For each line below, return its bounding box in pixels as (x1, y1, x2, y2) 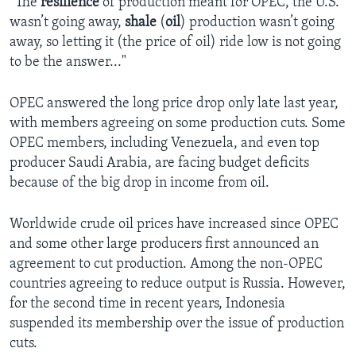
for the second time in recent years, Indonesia (10, 296, 285, 312)
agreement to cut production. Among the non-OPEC (10, 257, 323, 273)
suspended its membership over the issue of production (10, 316, 344, 332)
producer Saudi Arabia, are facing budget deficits (10, 156, 309, 172)
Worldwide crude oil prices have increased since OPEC (10, 217, 339, 233)
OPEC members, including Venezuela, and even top (10, 136, 319, 152)
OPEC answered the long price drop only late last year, (10, 96, 339, 112)
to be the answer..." (10, 55, 126, 71)
